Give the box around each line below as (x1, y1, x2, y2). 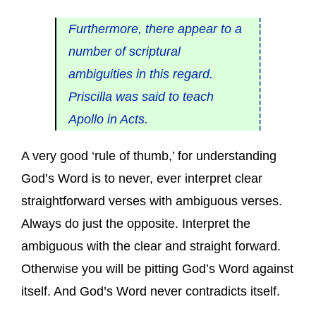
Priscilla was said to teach (68, 90, 214, 104)
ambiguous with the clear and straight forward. (21, 238, 281, 253)
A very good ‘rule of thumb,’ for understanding (21, 148, 276, 163)
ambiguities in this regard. (68, 67, 213, 82)
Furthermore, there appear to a (68, 22, 242, 37)
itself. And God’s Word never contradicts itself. (21, 284, 280, 298)
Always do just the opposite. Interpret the (21, 216, 250, 231)
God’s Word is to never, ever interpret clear (21, 171, 262, 186)
